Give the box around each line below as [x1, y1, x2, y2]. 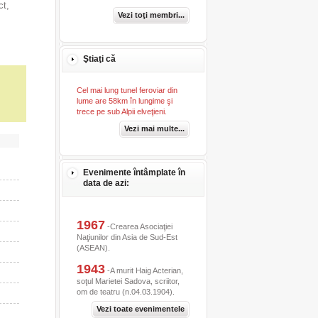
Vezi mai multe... [124, 124, 185, 133]
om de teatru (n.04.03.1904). [76, 287, 175, 296]
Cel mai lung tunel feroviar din [76, 86, 177, 94]
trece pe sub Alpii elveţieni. [76, 107, 167, 116]
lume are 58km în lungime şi [76, 97, 172, 105]
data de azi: [82, 178, 129, 188]
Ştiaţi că [82, 54, 116, 64]
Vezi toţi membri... [117, 11, 185, 19]
